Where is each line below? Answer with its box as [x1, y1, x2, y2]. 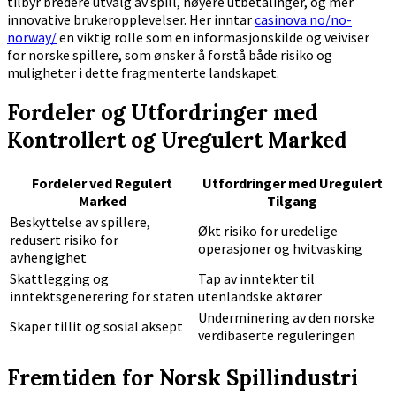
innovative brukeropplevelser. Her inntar [7, 11, 255, 29]
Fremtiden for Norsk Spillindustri [7, 363, 358, 392]
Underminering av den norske [198, 308, 375, 327]
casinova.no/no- [255, 11, 352, 29]
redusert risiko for [10, 231, 118, 249]
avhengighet [10, 248, 87, 267]
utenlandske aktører [198, 287, 322, 306]
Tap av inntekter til [198, 270, 315, 288]
